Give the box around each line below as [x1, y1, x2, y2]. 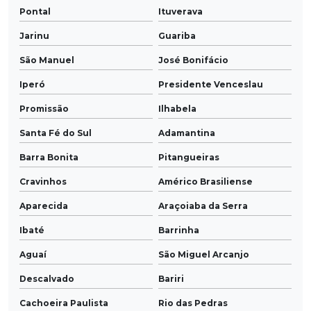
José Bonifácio [158, 55, 228, 66]
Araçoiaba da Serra [158, 201, 248, 212]
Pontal [19, 6, 51, 17]
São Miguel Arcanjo [158, 249, 249, 260]
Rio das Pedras [158, 298, 228, 309]
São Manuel [19, 55, 74, 66]
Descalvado [19, 274, 74, 285]
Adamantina [158, 128, 215, 139]
